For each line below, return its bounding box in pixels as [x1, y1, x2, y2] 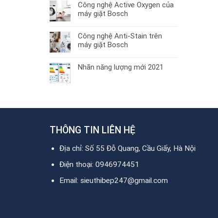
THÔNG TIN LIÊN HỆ [50, 125, 135, 136]
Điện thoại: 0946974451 [59, 160, 140, 169]
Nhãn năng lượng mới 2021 [78, 63, 163, 72]
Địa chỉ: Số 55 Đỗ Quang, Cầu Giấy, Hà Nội [59, 144, 196, 153]
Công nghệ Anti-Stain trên [78, 32, 162, 41]
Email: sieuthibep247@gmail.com [59, 176, 168, 185]
